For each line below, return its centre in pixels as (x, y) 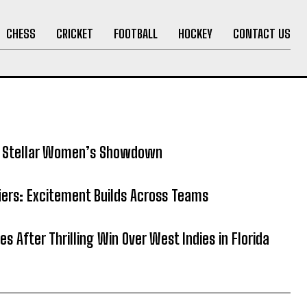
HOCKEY (195, 33)
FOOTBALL (135, 33)
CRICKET (74, 33)
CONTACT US (261, 33)
